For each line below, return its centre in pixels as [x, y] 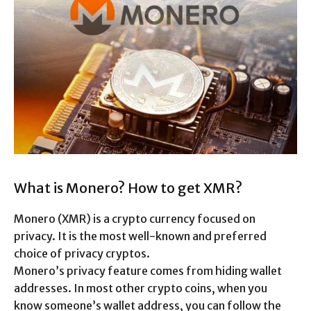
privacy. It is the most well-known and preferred [140, 236]
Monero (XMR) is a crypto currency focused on [135, 218]
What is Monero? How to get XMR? [128, 187]
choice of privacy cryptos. [82, 253]
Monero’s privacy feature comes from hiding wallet [148, 270]
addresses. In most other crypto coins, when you [141, 288]
